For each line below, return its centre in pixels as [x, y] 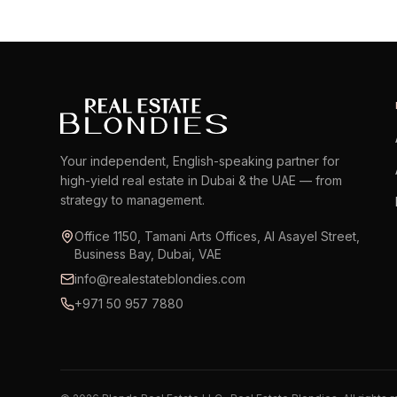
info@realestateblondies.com [160, 279]
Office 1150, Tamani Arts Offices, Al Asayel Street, [217, 236]
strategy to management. [132, 200]
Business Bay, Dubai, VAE [148, 254]
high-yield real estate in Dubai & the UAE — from [201, 180]
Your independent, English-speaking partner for [200, 161]
